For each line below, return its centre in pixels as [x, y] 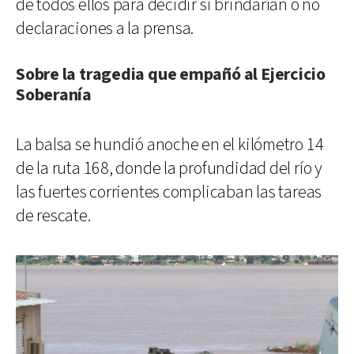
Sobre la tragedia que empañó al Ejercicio [171, 74]
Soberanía [54, 95]
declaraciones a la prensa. [105, 28]
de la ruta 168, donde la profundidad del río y [169, 168]
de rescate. [53, 216]
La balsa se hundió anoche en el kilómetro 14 [170, 145]
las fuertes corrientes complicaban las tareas [169, 192]
